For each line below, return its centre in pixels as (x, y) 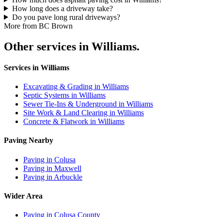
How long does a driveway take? (62, 8)
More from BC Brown (38, 26)
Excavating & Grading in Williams (76, 87)
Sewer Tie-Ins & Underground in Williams (88, 104)
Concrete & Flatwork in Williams (74, 122)
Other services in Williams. (72, 46)
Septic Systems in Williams (64, 95)
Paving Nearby (29, 140)
